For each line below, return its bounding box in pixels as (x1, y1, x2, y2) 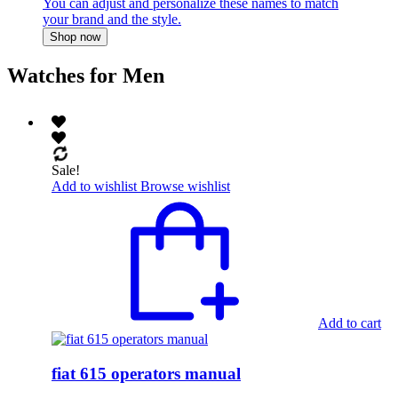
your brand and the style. (43, 12, 181, 28)
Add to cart (318, 314, 381, 330)
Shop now (50, 30, 100, 44)
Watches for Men (7, 63, 164, 87)
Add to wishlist (52, 178, 137, 194)
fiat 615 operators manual (52, 363, 241, 383)
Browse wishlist (140, 178, 230, 194)
